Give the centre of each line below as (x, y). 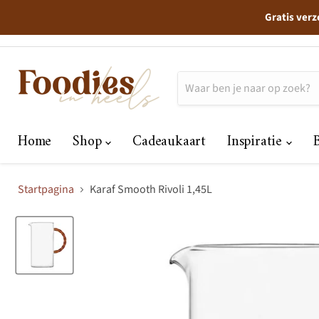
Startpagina (46, 189)
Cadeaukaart (169, 142)
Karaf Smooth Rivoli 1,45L (151, 189)
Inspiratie (257, 142)
